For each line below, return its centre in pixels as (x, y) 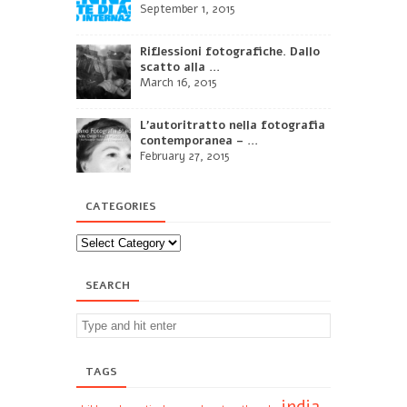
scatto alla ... (180, 67)
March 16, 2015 (179, 82)
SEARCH (108, 285)
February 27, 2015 (185, 156)
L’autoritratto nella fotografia (233, 125)
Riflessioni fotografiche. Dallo (230, 51)
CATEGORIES (121, 206)
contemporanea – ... (199, 140)
